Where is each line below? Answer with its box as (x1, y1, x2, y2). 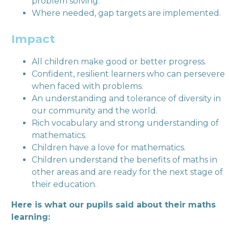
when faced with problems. (32, 81, 144, 91)
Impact (11, 32, 56, 47)
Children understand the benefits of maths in (32, 155, 218, 165)
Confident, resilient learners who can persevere (32, 69, 225, 79)
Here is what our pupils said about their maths (11, 200, 216, 210)
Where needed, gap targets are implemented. (32, 8, 221, 18)
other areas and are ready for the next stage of (32, 167, 223, 177)
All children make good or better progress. (32, 57, 207, 67)
